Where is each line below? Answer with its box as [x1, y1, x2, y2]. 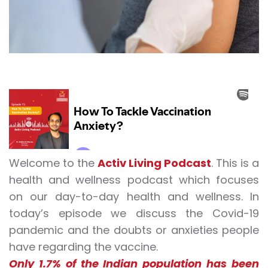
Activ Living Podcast [98, 156, 211, 171]
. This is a [211, 156, 259, 171]
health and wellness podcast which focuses [9, 172, 259, 188]
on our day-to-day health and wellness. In [9, 189, 259, 205]
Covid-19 [212, 206, 259, 221]
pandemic [9, 223, 63, 238]
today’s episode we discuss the [9, 206, 212, 221]
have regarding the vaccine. [9, 239, 164, 255]
